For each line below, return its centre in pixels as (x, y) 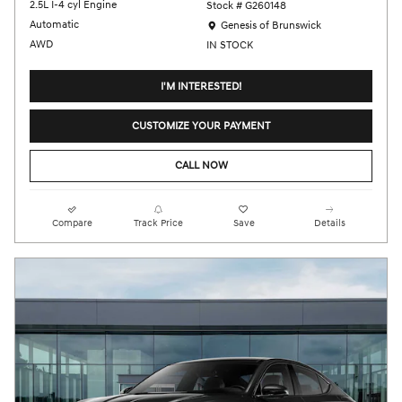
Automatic (54, 25)
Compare (73, 223)
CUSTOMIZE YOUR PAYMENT (201, 126)
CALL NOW (201, 166)
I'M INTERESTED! (201, 86)
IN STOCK (229, 46)
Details (329, 223)
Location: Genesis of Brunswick (279, 25)
